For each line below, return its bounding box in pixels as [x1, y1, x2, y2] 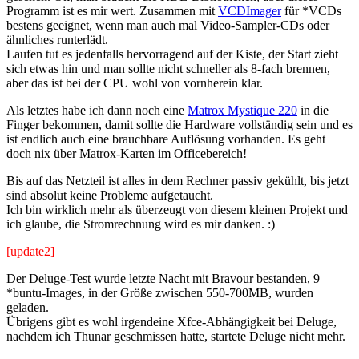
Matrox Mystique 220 [188, 103, 297, 118]
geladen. [6, 301, 49, 315]
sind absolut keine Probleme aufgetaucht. [6, 188, 213, 203]
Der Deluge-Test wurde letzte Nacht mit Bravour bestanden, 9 [6, 272, 320, 286]
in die [297, 103, 329, 118]
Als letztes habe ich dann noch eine [6, 103, 188, 118]
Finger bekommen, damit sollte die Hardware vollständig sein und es [6, 118, 353, 132]
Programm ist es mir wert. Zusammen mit [6, 4, 218, 18]
